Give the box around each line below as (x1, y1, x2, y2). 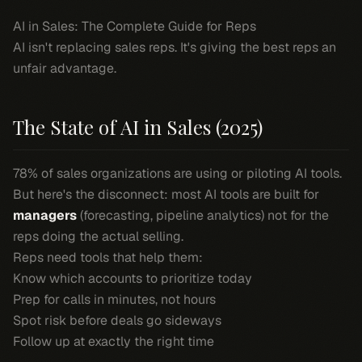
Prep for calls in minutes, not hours (13, 291, 216, 308)
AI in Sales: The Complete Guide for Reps (13, 18, 256, 35)
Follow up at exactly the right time (13, 333, 214, 350)
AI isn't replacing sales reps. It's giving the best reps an (13, 39, 336, 56)
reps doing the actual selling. (13, 228, 183, 245)
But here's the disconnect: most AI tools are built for (13, 186, 319, 203)
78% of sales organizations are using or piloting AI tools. (13, 165, 342, 182)
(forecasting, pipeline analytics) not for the (77, 207, 329, 224)
